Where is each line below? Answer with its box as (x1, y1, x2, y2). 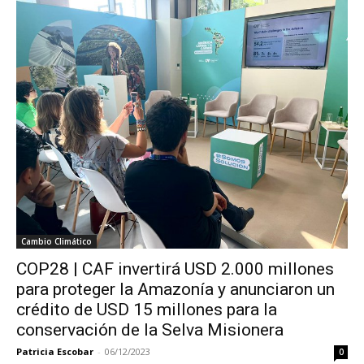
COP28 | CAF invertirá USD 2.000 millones (16, 258, 334, 279)
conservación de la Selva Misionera (16, 319, 284, 340)
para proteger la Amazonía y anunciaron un (16, 279, 335, 299)
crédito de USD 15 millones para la (16, 299, 277, 319)
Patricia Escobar (16, 344, 93, 357)
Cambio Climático (21, 235, 92, 247)
